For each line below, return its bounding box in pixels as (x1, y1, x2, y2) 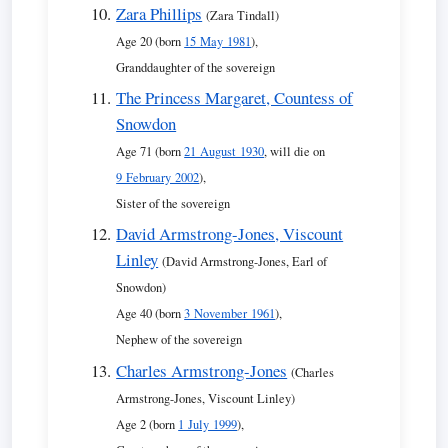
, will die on (264, 142, 326, 160)
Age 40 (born (116, 305, 185, 323)
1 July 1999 (178, 415, 238, 433)
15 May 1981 (184, 32, 252, 50)
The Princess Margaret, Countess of (116, 85, 354, 109)
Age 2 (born (116, 415, 179, 433)
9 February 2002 (116, 168, 200, 186)
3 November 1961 (184, 305, 276, 323)
